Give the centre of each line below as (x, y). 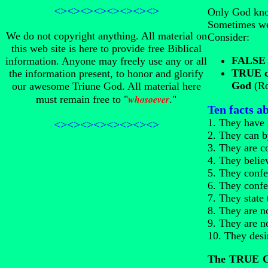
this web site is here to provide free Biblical (106, 48)
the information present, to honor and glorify (106, 74)
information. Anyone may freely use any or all (106, 61)
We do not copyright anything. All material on (106, 36)
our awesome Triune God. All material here (106, 86)
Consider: (229, 37)
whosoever (149, 99)
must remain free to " (82, 99)
